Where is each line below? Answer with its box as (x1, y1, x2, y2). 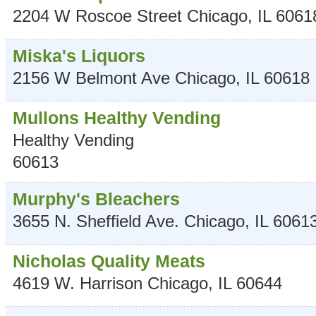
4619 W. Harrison (13, 274, 142, 293)
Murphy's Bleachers (13, 189, 180, 209)
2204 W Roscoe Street (13, 6, 182, 26)
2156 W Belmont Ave (13, 68, 170, 88)
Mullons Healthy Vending (13, 108, 221, 128)
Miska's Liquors (13, 46, 145, 66)
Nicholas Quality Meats (13, 251, 205, 272)
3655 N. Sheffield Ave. (13, 212, 179, 231)
